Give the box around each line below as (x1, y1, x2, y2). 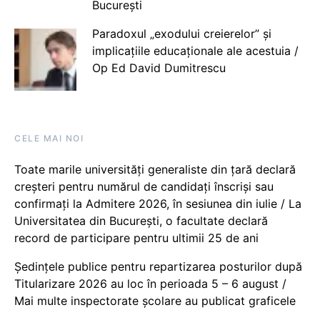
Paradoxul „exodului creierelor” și (91, 26, 271, 41)
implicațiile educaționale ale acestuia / (91, 43, 299, 58)
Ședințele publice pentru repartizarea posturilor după (14, 259, 302, 274)
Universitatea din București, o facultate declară (14, 213, 268, 228)
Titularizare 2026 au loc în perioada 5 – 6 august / (14, 276, 286, 291)
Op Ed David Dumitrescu (91, 60, 226, 75)
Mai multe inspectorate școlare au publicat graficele (14, 293, 296, 308)
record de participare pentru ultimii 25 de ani (14, 230, 259, 245)
